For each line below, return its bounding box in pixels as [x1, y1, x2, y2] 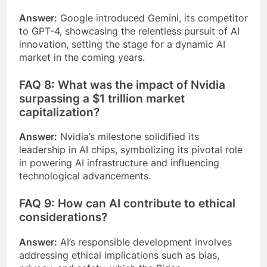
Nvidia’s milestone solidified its [57, 131, 199, 143]
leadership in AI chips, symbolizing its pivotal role [19, 144, 243, 156]
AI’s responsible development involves [57, 236, 232, 249]
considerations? [19, 210, 107, 225]
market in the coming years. [19, 51, 145, 63]
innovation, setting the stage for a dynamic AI [19, 38, 225, 50]
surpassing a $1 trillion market [19, 91, 185, 105]
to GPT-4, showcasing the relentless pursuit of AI [19, 24, 240, 37]
